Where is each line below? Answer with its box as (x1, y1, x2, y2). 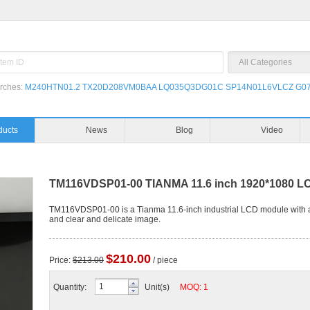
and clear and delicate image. (49, 215, 161, 224)
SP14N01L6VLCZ (226, 82, 293, 92)
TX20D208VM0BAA (82, 82, 156, 92)
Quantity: (53, 282, 86, 292)
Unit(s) (145, 282, 180, 292)
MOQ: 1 (180, 282, 208, 292)
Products (69, 125, 102, 135)
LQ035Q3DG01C (158, 82, 224, 92)
